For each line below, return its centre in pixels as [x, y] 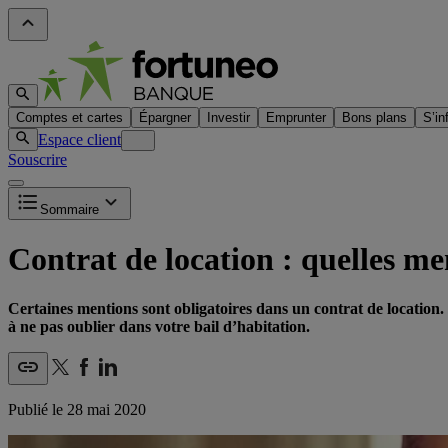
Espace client [79, 139]
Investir [228, 117]
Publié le [37, 409]
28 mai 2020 [106, 409]
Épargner [165, 117]
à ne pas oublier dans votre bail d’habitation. [159, 326]
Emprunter [296, 117]
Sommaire [69, 209]
